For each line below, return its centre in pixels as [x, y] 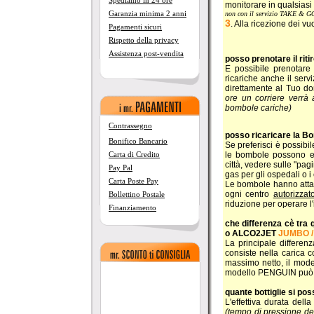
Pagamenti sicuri [135, 27]
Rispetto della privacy [144, 40]
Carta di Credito [134, 154]
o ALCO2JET [252, 233]
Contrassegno [130, 125]
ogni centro [249, 194]
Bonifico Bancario [138, 141]
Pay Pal [121, 168]
